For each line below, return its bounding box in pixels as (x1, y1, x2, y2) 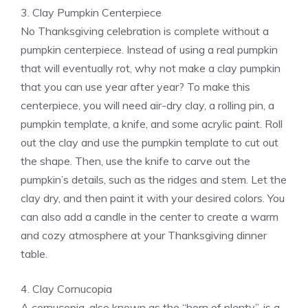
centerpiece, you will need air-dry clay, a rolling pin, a (21, 98, 274, 113)
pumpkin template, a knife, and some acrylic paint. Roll (21, 117, 283, 131)
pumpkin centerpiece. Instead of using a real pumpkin (21, 43, 278, 57)
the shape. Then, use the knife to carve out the (21, 154, 250, 168)
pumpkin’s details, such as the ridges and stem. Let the (21, 173, 287, 187)
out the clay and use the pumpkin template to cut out (21, 135, 278, 150)
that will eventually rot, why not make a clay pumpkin (21, 61, 280, 76)
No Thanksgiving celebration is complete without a (21, 24, 269, 38)
